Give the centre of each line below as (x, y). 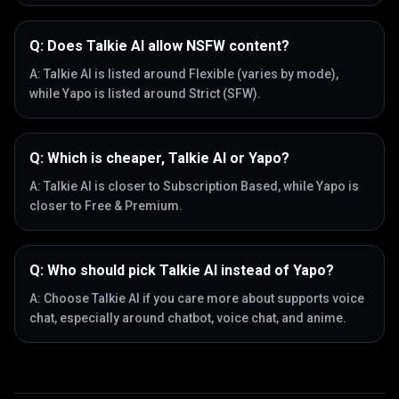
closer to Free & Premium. (106, 206)
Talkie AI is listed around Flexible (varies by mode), (191, 74)
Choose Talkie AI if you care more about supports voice (204, 298)
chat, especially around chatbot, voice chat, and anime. (188, 318)
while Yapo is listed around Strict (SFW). (145, 94)
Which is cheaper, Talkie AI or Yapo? (168, 158)
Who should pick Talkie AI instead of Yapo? (191, 270)
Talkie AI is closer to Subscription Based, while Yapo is (201, 186)
